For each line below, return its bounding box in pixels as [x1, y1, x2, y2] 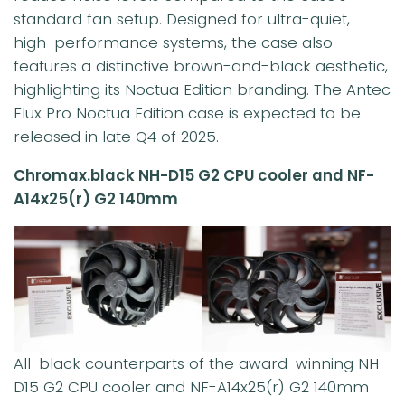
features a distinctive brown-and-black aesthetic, [14, 55, 388, 78]
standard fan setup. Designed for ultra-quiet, [14, 8, 350, 31]
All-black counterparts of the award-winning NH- [14, 352, 387, 374]
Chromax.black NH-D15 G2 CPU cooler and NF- [14, 164, 374, 186]
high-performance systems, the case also [14, 32, 333, 54]
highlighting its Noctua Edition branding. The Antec [14, 79, 391, 101]
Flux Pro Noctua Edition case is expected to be [14, 102, 361, 125]
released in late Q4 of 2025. [14, 126, 219, 148]
